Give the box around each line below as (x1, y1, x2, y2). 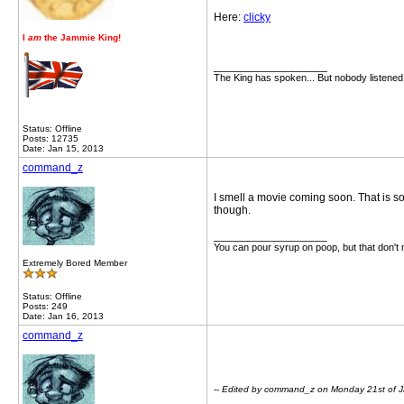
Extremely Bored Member (23, 258, 127, 268)
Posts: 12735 (23, 133, 78, 143)
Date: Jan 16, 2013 (23, 311, 104, 321)
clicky (243, 11, 271, 23)
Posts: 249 (23, 301, 68, 311)
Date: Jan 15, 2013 (23, 143, 104, 153)
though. (214, 204, 251, 216)
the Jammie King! (41, 32, 121, 42)
